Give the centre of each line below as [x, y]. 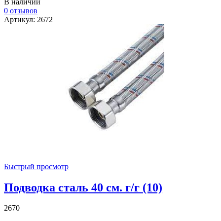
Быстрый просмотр [36, 166]
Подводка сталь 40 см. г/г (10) [83, 187]
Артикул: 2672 [28, 19]
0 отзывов [21, 10]
